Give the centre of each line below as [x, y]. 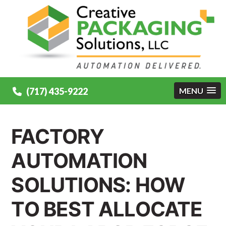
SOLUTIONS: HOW [98, 185]
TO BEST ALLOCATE [107, 209]
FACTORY [58, 136]
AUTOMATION [79, 161]
